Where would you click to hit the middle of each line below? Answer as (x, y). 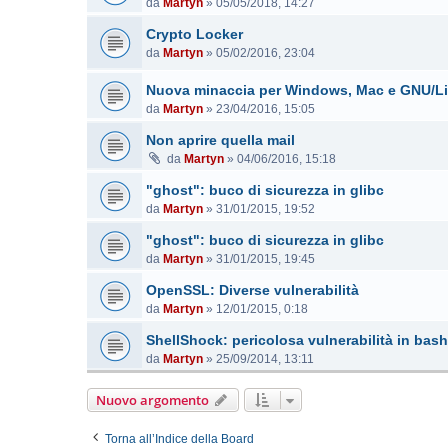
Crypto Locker (194, 34)
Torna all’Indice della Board (179, 439)
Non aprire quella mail (220, 140)
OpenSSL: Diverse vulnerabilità (252, 290)
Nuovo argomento (152, 400)
